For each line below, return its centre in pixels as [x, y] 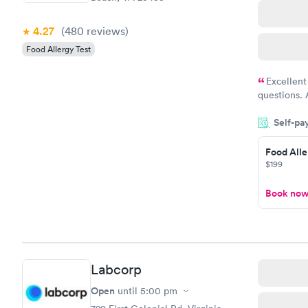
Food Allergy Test [58, 49]
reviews [104, 31]
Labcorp [116, 269]
